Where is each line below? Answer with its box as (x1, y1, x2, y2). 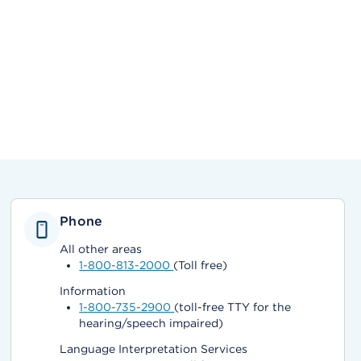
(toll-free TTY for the (174, 301, 292, 313)
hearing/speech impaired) (79, 317, 224, 330)
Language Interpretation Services (60, 342, 248, 355)
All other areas (60, 243, 143, 255)
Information (60, 284, 127, 297)
